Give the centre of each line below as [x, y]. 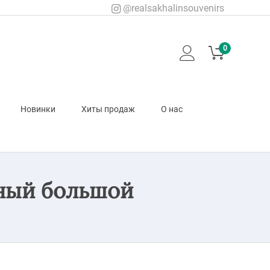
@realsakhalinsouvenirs [172, 8]
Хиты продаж [108, 109]
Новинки [38, 109]
